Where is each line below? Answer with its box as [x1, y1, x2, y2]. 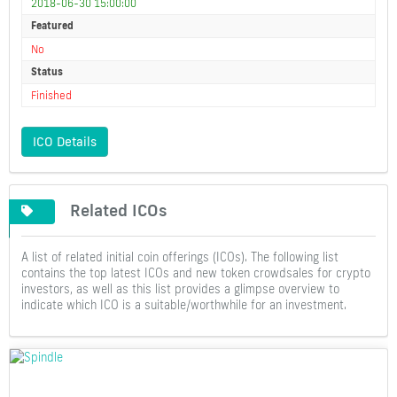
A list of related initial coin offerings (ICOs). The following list [21, 250, 339, 265]
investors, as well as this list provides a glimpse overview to [21, 282, 339, 297]
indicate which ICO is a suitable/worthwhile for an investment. [21, 298, 346, 313]
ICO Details [33, 134, 97, 151]
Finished [31, 89, 72, 103]
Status [31, 66, 63, 79]
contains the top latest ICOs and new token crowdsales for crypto [21, 266, 370, 281]
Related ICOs [70, 198, 168, 221]
